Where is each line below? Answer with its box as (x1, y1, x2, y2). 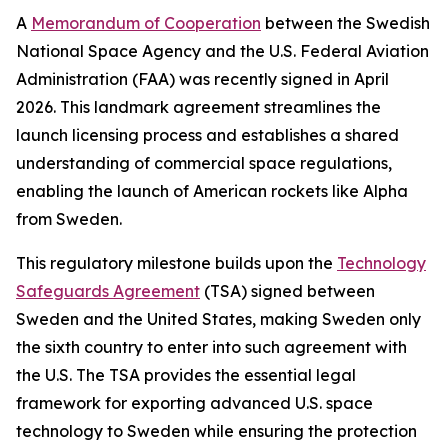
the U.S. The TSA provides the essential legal (16, 365, 356, 386)
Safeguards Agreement (16, 281, 200, 302)
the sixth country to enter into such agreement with (16, 337, 407, 358)
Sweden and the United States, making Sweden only (16, 309, 421, 330)
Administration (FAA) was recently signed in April (16, 69, 389, 90)
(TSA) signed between (200, 281, 375, 302)
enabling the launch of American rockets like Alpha (16, 181, 408, 202)
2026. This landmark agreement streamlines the (16, 97, 381, 118)
